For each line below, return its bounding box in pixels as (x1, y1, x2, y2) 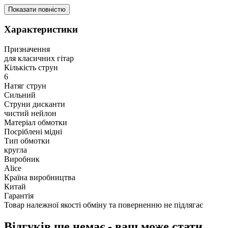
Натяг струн (4, 81, 46, 91)
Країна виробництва (4, 173, 75, 182)
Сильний (4, 91, 36, 100)
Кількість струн (4, 63, 58, 72)
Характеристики (4, 24, 78, 35)
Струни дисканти (4, 100, 65, 109)
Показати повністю (8, 5, 66, 13)
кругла (4, 146, 27, 155)
